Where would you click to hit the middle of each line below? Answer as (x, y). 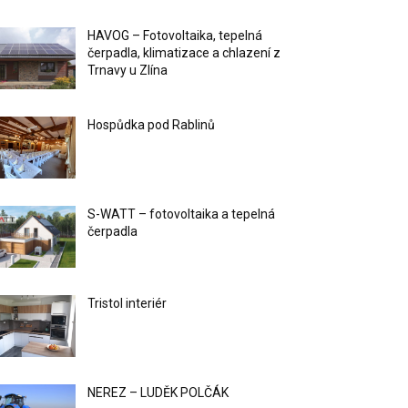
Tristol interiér (127, 304)
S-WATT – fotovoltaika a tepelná (182, 214)
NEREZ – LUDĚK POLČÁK (158, 393)
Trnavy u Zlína (128, 71)
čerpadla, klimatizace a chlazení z (184, 53)
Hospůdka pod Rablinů (152, 125)
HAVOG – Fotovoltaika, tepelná (175, 36)
